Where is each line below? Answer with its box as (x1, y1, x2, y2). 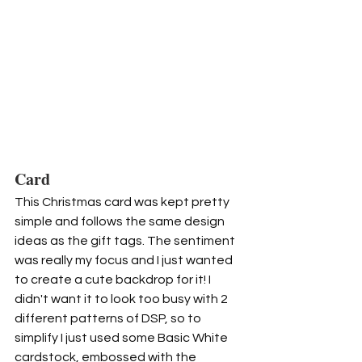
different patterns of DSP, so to (15, 312, 204, 326)
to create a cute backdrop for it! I (15, 273, 213, 287)
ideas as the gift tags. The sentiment (15, 234, 238, 248)
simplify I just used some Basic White (15, 331, 230, 345)
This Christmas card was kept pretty (15, 196, 232, 209)
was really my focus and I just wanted (15, 254, 235, 267)
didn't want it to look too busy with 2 (15, 293, 230, 306)
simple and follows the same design (15, 215, 227, 229)
